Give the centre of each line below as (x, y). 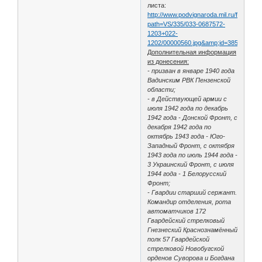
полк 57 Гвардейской (179, 239)
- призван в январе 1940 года (191, 71)
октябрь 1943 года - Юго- (187, 137)
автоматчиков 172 (177, 211)
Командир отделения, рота (189, 202)
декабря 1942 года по (180, 127)
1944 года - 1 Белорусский (187, 174)
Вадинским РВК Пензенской (189, 80)
